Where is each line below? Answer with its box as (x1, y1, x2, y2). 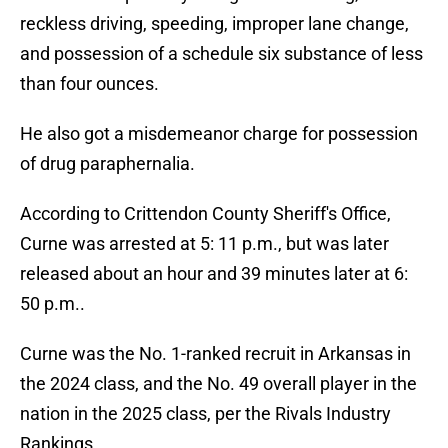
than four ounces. (20, 73, 159, 95)
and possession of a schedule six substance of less (20, 43, 423, 65)
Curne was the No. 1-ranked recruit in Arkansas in (20, 343, 411, 365)
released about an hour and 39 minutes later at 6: (20, 263, 408, 285)
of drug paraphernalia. (20, 153, 195, 175)
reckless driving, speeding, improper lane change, (20, 13, 409, 35)
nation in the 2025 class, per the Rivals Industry (20, 403, 391, 425)
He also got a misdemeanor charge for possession (20, 123, 418, 145)
